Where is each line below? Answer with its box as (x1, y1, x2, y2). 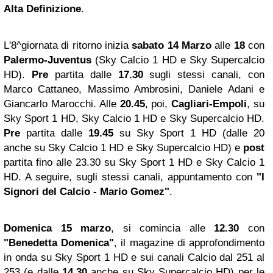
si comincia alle (114, 222, 214, 235)
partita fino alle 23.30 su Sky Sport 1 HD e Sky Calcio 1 (4, 157, 264, 169)
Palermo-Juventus (4, 54, 91, 66)
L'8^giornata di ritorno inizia (4, 40, 132, 52)
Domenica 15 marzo (4, 222, 112, 235)
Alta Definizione (4, 3, 81, 15)
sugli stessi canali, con (143, 69, 264, 81)
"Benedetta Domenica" (4, 237, 115, 249)
